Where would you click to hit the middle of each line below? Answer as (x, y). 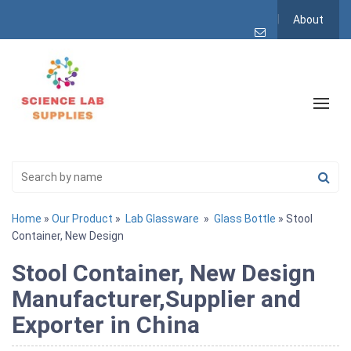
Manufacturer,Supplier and (156, 299)
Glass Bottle (245, 219)
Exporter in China (106, 325)
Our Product (82, 219)
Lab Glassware (162, 219)
